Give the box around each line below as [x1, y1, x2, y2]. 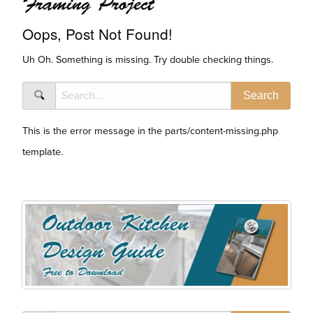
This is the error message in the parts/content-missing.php [22, 125, 278, 138]
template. [22, 146, 63, 159]
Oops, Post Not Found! [22, 23, 173, 45]
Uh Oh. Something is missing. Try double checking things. [22, 54, 273, 66]
